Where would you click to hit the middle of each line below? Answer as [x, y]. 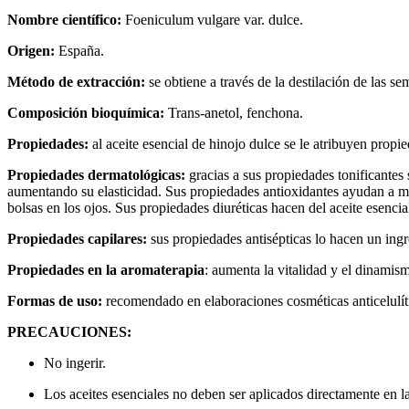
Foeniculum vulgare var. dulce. [214, 19]
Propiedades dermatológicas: [98, 174]
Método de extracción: [78, 81]
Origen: [33, 50]
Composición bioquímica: [86, 112]
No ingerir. [75, 362]
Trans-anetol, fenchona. [234, 112]
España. [81, 50]
